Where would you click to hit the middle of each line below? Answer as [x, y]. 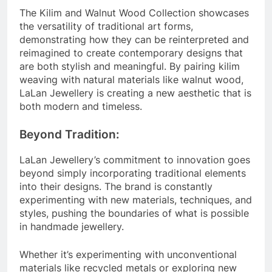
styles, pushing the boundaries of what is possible [134, 213]
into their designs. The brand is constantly [116, 187]
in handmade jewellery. [72, 227]
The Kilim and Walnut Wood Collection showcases [134, 13]
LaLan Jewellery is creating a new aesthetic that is [135, 93]
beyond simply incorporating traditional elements [133, 173]
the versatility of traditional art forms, [106, 26]
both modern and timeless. [81, 107]
